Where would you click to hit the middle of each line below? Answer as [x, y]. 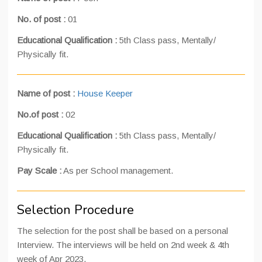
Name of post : [47, 93]
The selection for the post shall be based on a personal [123, 231]
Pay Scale [37, 170]
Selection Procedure [75, 210]
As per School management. [117, 170]
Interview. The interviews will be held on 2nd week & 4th [123, 245]
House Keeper [105, 93]
